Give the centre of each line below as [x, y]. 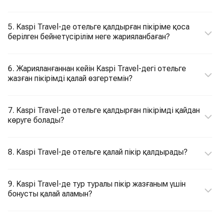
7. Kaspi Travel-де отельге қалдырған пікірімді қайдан [104, 110]
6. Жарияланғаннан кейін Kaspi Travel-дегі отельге [97, 69]
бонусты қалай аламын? [50, 194]
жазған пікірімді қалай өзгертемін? [70, 78]
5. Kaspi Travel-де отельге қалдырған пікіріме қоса [99, 27]
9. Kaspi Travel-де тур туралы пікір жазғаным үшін [97, 184]
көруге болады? [36, 120]
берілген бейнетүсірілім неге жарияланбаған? [89, 37]
